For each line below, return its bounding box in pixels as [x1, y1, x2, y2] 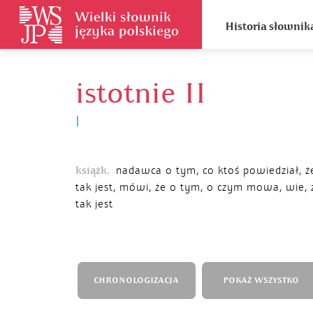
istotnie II [75, 75, 206, 112]
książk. [75, 163, 110, 177]
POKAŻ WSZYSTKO [222, 275, 299, 286]
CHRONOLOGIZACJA [94, 275, 179, 286]
